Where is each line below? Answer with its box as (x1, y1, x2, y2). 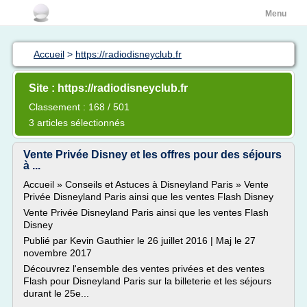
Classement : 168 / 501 (29, 101, 130, 112)
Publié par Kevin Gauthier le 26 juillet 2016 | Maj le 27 (23, 235, 256, 246)
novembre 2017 (23, 247, 92, 258)
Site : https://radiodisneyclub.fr (29, 82, 188, 94)
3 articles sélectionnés (29, 117, 125, 128)
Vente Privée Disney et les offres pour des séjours (23, 149, 282, 160)
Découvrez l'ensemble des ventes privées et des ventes (23, 263, 265, 274)
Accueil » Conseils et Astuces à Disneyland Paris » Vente (23, 179, 269, 190)
